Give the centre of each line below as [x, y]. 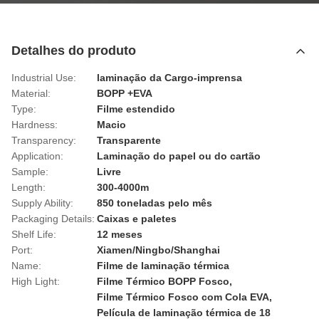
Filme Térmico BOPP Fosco [163, 281]
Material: [31, 93]
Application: [37, 156]
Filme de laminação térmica [163, 266]
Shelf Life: [34, 234]
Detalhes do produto [74, 51]
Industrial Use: [44, 78]
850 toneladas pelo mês [155, 203]
